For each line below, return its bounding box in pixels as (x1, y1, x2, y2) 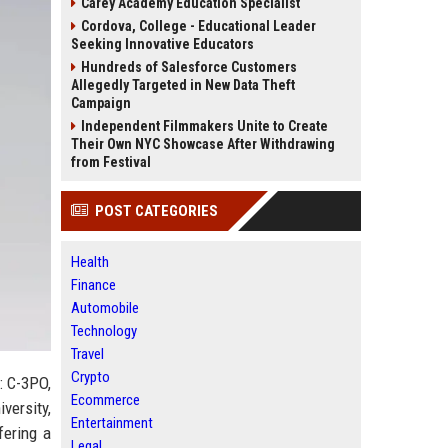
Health (71, 253, 109, 271)
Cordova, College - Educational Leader (81, 18, 316, 34)
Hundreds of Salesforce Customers (81, 59, 297, 75)
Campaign (71, 95, 131, 111)
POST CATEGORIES (95, 202, 218, 220)
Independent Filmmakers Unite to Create (81, 118, 328, 134)
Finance (71, 276, 116, 294)
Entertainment (71, 414, 153, 432)
